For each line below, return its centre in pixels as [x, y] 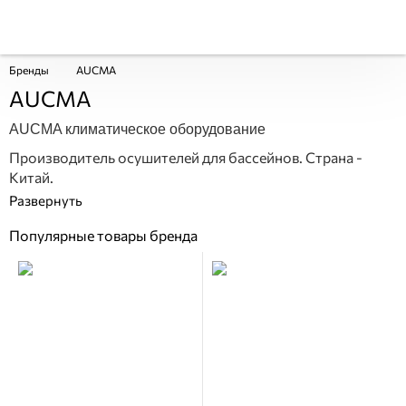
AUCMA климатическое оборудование [137, 129]
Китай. [31, 177]
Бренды [29, 70]
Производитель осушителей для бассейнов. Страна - [186, 157]
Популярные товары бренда [103, 235]
